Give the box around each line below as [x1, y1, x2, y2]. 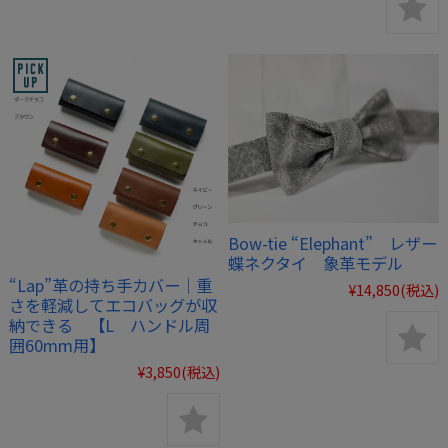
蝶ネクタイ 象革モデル [228, 250, 404, 275]
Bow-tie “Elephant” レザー [228, 230, 438, 255]
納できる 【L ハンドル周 [8, 313, 210, 338]
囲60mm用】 [8, 333, 105, 358]
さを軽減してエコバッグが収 [8, 293, 217, 318]
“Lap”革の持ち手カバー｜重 [8, 273, 212, 298]
